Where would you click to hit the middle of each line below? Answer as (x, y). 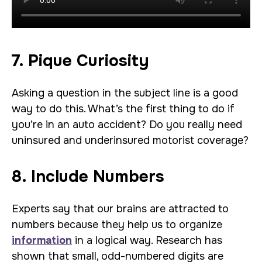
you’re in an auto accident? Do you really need (127, 125)
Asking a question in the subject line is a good (125, 93)
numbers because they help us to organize (117, 225)
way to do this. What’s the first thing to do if (123, 109)
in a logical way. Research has (147, 240)
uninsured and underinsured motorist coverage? (130, 140)
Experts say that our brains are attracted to (120, 209)
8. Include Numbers (88, 177)
